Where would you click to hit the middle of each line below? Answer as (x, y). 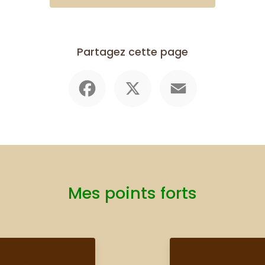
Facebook (129, 75)
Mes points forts (132, 193)
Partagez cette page (132, 52)
